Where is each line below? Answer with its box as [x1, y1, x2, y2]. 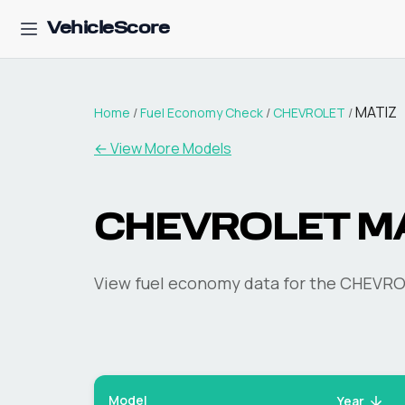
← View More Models [94, 138, 231, 158]
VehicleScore [47, 20, 169, 38]
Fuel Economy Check [140, 104, 263, 121]
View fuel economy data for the [94, 272, 340, 294]
